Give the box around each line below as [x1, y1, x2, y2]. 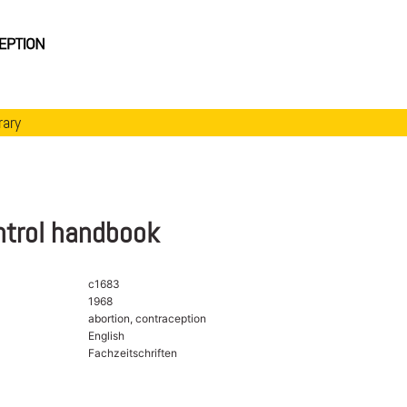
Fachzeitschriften [87, 345, 177, 360]
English [87, 328, 124, 342]
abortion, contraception [87, 311, 206, 325]
